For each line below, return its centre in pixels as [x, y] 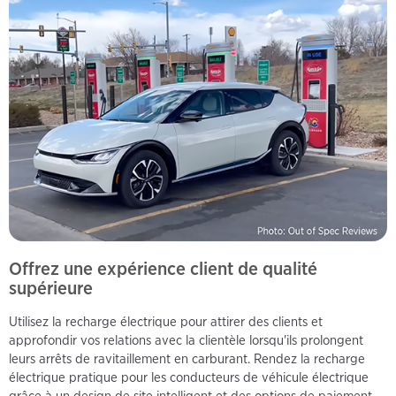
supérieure [51, 287]
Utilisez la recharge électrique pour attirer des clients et [166, 321]
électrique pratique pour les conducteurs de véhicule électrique [189, 377]
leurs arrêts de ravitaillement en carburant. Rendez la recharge [187, 358]
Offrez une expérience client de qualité [163, 268]
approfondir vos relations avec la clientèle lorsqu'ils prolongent [186, 340]
